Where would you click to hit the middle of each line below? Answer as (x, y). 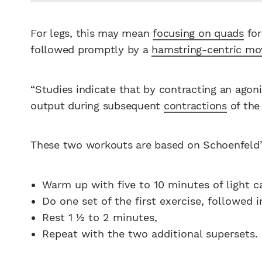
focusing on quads (198, 33)
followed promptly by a (91, 50)
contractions (195, 105)
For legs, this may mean (92, 33)
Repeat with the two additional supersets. (150, 234)
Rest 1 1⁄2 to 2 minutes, (100, 218)
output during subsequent (97, 105)
